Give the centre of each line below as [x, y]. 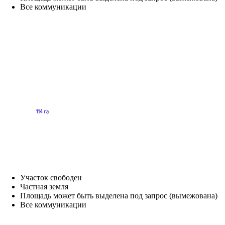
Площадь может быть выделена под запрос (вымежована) [119, 195]
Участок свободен [51, 177]
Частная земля [44, 186]
